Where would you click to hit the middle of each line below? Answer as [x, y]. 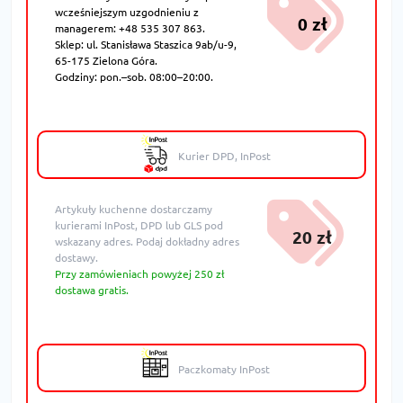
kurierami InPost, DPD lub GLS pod [139, 225]
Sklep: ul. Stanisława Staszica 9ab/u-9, [146, 44]
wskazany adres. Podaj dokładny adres [147, 241]
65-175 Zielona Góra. [106, 60]
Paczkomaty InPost [224, 370]
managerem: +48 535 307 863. [130, 28]
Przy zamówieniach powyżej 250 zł [139, 273]
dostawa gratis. [92, 290]
